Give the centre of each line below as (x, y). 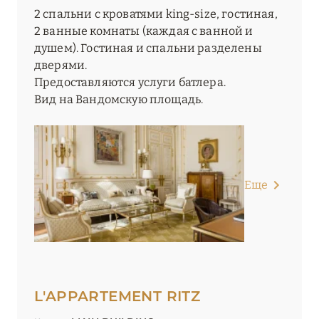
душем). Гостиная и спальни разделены (148, 48)
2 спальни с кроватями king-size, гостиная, (156, 14)
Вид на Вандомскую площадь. (119, 100)
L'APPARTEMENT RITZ (117, 297)
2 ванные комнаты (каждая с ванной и (144, 31)
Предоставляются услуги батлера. (130, 83)
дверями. (61, 66)
